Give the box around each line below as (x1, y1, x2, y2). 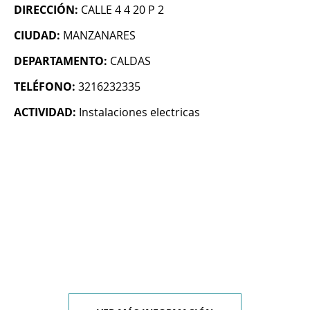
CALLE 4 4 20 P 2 (81, 2, 164, 18)
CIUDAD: (14, 28, 60, 44)
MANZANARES (63, 28, 136, 44)
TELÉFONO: (14, 79, 75, 95)
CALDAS (110, 53, 151, 69)
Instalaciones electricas (79, 104, 200, 120)
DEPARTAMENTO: (14, 53, 107, 69)
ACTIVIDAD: (14, 104, 76, 120)
